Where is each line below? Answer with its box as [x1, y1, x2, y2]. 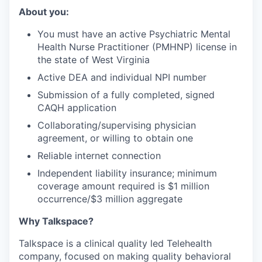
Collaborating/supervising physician [37, 119, 196, 132]
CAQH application [37, 102, 116, 114]
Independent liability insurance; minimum [37, 167, 217, 180]
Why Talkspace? [19, 215, 94, 227]
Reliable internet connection [37, 150, 161, 162]
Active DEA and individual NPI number [37, 71, 206, 84]
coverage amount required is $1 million [37, 180, 209, 192]
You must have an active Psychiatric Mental [37, 28, 230, 40]
